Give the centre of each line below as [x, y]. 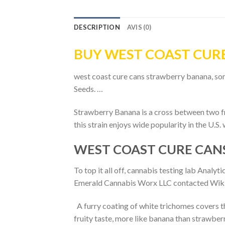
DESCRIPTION [97, 27]
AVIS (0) [139, 27]
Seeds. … [88, 88]
